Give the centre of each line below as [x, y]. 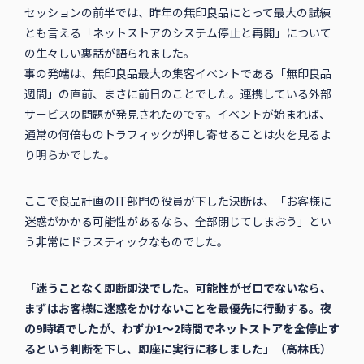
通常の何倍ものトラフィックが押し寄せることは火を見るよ [178, 134]
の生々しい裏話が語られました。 [109, 53]
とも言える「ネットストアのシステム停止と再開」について [178, 33]
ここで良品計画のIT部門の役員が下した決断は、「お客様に [178, 201]
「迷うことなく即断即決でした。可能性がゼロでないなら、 [178, 288]
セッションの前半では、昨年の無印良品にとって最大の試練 [177, 13]
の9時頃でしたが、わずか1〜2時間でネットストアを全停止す [182, 329]
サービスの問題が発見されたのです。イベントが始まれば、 [177, 114]
